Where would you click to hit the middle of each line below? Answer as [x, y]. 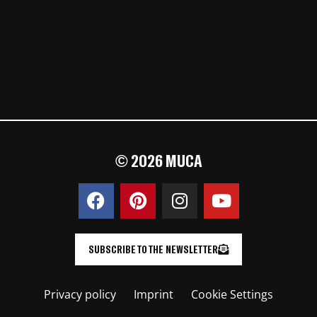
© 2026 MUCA [158, 160]
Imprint [154, 294]
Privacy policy [80, 294]
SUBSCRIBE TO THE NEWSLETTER [153, 249]
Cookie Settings [232, 294]
